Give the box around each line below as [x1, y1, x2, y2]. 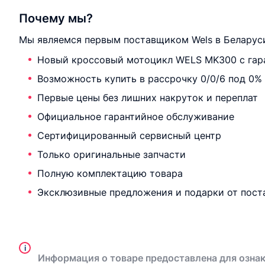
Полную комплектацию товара [37, 167, 183, 179]
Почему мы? [19, 11, 93, 25]
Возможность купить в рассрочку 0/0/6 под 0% [37, 73, 262, 85]
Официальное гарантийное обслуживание [37, 111, 234, 122]
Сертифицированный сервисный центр [37, 130, 221, 141]
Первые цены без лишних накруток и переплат [37, 92, 258, 104]
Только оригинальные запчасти [37, 148, 186, 160]
